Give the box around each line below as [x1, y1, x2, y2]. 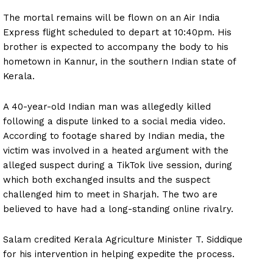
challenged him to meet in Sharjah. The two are [3, 189, 218, 200]
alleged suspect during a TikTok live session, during [3, 160, 232, 171]
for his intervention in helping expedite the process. [3, 249, 235, 260]
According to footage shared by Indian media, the [3, 130, 225, 142]
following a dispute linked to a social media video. [3, 116, 225, 127]
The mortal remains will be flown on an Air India [3, 12, 220, 24]
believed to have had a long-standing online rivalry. [3, 204, 233, 215]
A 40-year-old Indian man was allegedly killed [3, 101, 211, 113]
